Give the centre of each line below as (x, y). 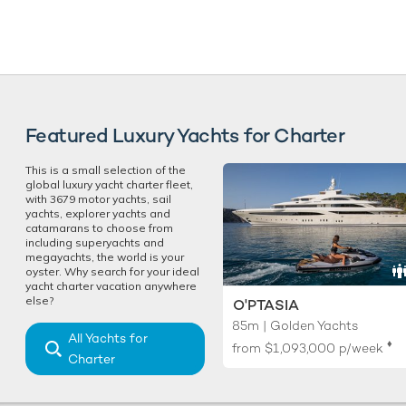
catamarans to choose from (99, 227)
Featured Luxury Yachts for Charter (185, 135)
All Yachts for (108, 338)
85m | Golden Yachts (295, 325)
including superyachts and (95, 242)
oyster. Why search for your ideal (112, 271)
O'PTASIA (266, 304)
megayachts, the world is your (105, 256)
